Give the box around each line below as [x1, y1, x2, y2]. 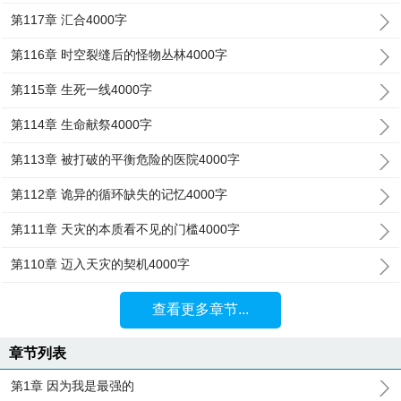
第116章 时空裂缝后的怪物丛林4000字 [11, 47, 228, 62]
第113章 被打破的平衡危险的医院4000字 [11, 152, 241, 166]
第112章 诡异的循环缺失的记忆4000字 [11, 187, 228, 201]
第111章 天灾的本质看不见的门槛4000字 [11, 222, 241, 236]
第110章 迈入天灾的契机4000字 [11, 257, 191, 271]
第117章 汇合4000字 [11, 13, 128, 27]
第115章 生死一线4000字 [11, 82, 153, 97]
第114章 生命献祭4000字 [11, 117, 153, 132]
